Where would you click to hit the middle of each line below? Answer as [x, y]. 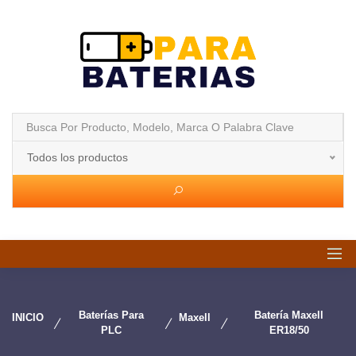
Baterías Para [111, 315]
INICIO [28, 317]
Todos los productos [77, 157]
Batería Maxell [289, 315]
